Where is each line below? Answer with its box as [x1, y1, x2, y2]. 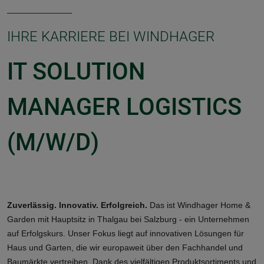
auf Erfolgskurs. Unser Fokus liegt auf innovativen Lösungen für [7, 229, 244, 239]
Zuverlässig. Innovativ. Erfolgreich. [7, 200, 147, 210]
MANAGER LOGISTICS [7, 93, 242, 121]
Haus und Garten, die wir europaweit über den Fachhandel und [7, 243, 243, 253]
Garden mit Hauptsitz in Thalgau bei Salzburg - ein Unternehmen [7, 214, 249, 225]
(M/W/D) [7, 128, 99, 157]
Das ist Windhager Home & [147, 200, 250, 210]
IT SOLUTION [7, 58, 145, 86]
